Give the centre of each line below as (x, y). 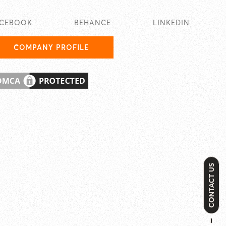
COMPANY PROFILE (52, 47)
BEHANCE (93, 23)
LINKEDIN (171, 23)
